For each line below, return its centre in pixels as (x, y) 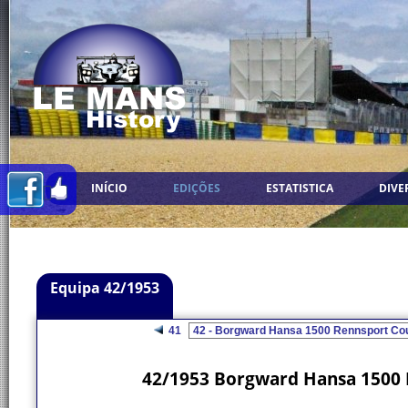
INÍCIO (109, 188)
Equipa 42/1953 (105, 288)
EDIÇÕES (197, 188)
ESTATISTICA (300, 188)
